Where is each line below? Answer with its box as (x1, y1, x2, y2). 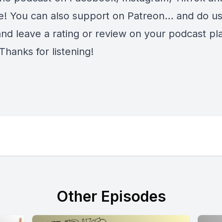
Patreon (127, 10, 165, 22)
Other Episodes (56, 187, 166, 205)
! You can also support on (4, 10, 127, 22)
